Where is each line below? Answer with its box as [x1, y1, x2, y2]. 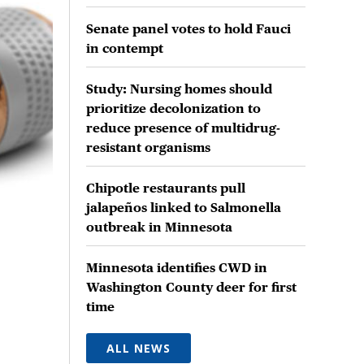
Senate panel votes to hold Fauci [86, 20, 291, 37]
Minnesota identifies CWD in [86, 259, 267, 275]
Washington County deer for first [86, 279, 297, 295]
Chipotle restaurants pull [86, 180, 245, 196]
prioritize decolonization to [86, 100, 261, 116]
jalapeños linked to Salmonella [86, 199, 281, 215]
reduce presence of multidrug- [86, 119, 280, 136]
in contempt [86, 40, 163, 56]
